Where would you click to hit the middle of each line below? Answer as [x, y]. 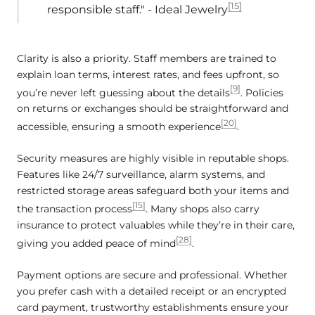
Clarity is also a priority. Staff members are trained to [147, 58]
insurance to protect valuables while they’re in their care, [156, 225]
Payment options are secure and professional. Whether [152, 275]
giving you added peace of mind [96, 243]
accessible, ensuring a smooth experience [119, 126]
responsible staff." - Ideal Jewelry [137, 9]
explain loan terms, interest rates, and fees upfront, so [148, 74]
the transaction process [75, 209]
